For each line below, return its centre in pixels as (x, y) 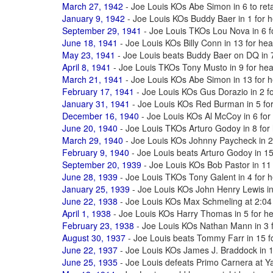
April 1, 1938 (87, 213)
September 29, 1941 (102, 30)
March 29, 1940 (93, 140)
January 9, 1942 (94, 18)
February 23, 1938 (98, 225)
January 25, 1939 (96, 189)
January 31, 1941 (96, 104)
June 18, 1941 (90, 43)
